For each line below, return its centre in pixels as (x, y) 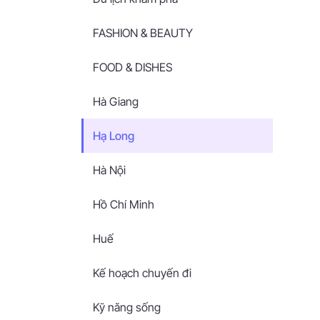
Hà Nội (109, 170)
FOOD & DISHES (132, 67)
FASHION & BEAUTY (143, 33)
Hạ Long (114, 136)
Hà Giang (116, 101)
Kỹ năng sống (127, 307)
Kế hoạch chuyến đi (142, 273)
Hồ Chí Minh (124, 204)
